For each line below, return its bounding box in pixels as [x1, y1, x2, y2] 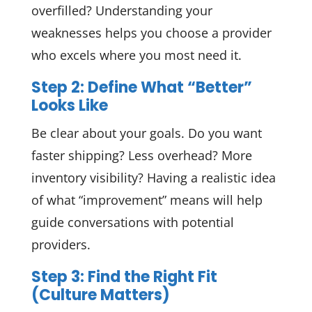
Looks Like [31, 95, 108, 117]
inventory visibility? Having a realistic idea [31, 169, 276, 187]
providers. [31, 236, 91, 253]
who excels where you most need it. [31, 46, 242, 63]
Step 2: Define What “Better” [31, 77, 252, 99]
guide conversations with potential [31, 214, 234, 231]
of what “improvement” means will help [31, 192, 263, 209]
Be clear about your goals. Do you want [31, 125, 262, 142]
